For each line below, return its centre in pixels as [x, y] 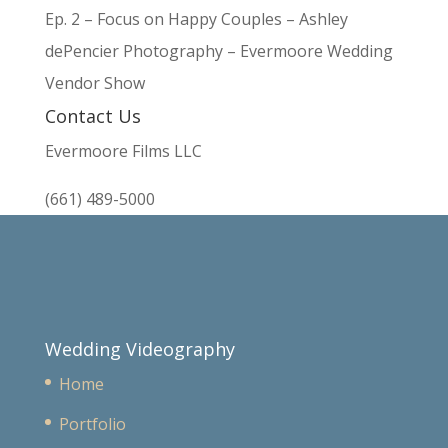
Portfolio [92, 424]
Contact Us [92, 116]
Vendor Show [94, 83]
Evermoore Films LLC [123, 151]
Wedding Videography [139, 349]
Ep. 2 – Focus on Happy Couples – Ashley [196, 19]
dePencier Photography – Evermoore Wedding [218, 51]
